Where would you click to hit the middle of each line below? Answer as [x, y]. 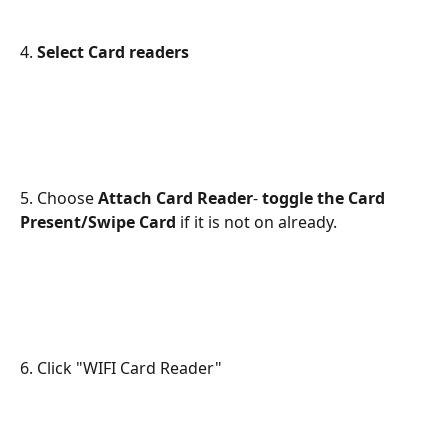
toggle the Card [325, 198]
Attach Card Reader [175, 198]
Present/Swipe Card [98, 222]
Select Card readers [113, 52]
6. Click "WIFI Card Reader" [121, 368]
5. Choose [59, 198]
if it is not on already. [256, 222]
